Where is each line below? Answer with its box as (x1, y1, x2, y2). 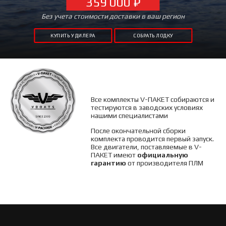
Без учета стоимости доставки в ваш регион (41, 12, 185, 20)
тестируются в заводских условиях (91, 103, 203, 111)
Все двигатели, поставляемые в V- (91, 143, 202, 151)
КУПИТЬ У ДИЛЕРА (50, 33, 95, 38)
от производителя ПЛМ (126, 159, 204, 167)
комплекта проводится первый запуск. (91, 135, 214, 143)
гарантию (91, 159, 127, 167)
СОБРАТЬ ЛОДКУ (133, 33, 173, 38)
